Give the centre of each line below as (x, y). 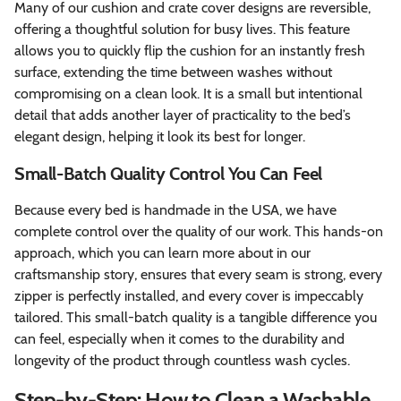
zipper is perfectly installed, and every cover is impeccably (189, 295)
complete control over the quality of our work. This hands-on (199, 231)
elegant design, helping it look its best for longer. (160, 136)
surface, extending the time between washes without (173, 72)
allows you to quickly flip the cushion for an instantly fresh (190, 50)
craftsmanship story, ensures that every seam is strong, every (198, 274)
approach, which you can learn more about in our (162, 252)
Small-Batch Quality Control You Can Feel (168, 173)
